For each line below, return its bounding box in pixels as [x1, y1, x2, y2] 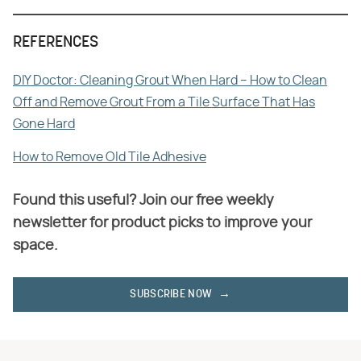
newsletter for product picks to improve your [13, 215, 312, 230]
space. [13, 238, 58, 253]
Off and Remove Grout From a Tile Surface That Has [13, 95, 315, 109]
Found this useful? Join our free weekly [13, 193, 274, 208]
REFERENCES [13, 34, 98, 51]
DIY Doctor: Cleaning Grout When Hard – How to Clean [13, 73, 327, 87]
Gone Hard [13, 117, 75, 131]
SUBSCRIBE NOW [130, 288, 213, 301]
